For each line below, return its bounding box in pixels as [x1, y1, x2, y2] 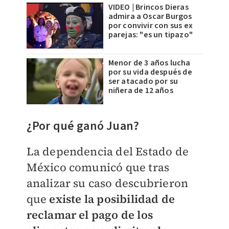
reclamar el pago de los [26, 207, 153, 223]
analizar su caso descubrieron [26, 175, 189, 191]
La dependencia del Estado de [26, 144, 189, 159]
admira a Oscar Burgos [108, 11, 192, 22]
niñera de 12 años [108, 85, 173, 97]
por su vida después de [108, 66, 192, 78]
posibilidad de [94, 191, 175, 207]
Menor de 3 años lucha [108, 57, 191, 69]
